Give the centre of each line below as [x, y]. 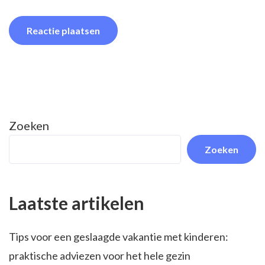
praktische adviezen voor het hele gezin [100, 256]
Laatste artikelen [77, 203]
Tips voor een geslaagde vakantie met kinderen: [119, 237]
